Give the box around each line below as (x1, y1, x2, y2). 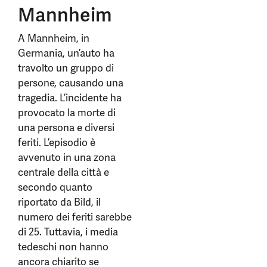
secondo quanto (18, 181, 92, 194)
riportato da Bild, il (18, 195, 101, 209)
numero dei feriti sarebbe (18, 210, 132, 223)
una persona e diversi (18, 121, 114, 134)
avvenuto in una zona (18, 151, 116, 164)
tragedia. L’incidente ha (18, 91, 122, 104)
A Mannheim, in (18, 32, 89, 45)
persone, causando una (18, 76, 123, 89)
